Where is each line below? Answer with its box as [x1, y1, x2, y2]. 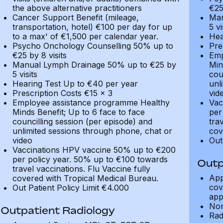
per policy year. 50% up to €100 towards [12, 154, 168, 164]
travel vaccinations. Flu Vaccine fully [12, 164, 150, 174]
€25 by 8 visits [12, 50, 67, 60]
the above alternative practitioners [12, 3, 142, 13]
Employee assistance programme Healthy [12, 98, 170, 108]
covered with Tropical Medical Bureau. [12, 173, 158, 183]
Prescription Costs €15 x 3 [12, 88, 112, 98]
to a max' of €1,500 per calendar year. [12, 31, 158, 41]
